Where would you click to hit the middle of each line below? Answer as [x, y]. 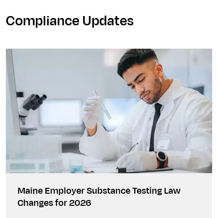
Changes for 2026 [54, 203]
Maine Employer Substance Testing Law [99, 191]
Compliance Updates [70, 21]
